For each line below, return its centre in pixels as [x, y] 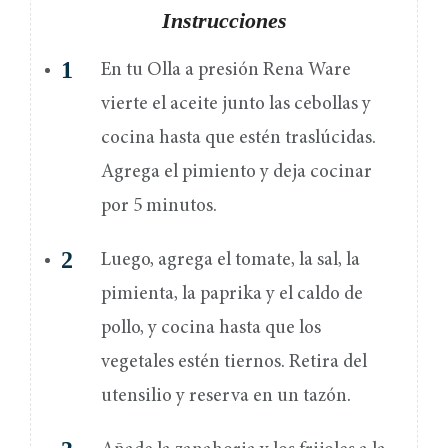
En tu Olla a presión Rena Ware [226, 71]
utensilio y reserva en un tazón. [228, 397]
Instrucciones [224, 21]
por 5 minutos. [163, 207]
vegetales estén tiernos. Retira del [234, 363]
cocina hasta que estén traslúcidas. [238, 139]
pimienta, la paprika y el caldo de [232, 295]
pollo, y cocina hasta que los [211, 329]
